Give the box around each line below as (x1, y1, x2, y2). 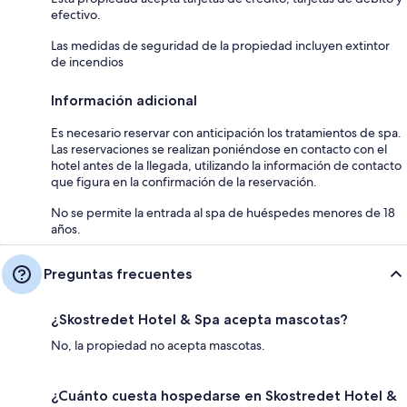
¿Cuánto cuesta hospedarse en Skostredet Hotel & (51, 387, 397, 405)
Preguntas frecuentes (44, 265, 192, 283)
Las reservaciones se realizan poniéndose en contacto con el (51, 141, 387, 158)
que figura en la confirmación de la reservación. (51, 174, 317, 191)
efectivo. (51, 6, 101, 24)
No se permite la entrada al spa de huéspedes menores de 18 (51, 204, 395, 222)
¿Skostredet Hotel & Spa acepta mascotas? (51, 311, 348, 329)
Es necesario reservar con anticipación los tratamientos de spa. (51, 124, 402, 142)
